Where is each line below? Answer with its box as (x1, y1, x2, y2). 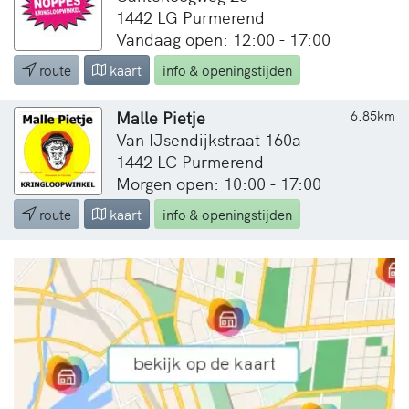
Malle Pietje (116, 105, 205, 129)
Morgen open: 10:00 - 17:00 (116, 171, 321, 194)
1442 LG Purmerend (116, 5, 265, 28)
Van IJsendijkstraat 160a (116, 127, 301, 151)
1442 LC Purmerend (116, 149, 264, 173)
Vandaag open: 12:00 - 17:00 (116, 26, 330, 50)
